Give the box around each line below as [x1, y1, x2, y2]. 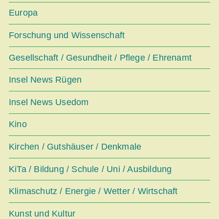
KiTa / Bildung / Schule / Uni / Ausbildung [9, 164, 172, 174]
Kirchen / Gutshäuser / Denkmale [9, 141, 142, 152]
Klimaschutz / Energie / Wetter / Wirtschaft [9, 186, 178, 197]
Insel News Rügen [9, 75, 82, 85]
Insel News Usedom [9, 97, 89, 107]
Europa [9, 8, 38, 18]
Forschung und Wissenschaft [9, 30, 125, 40]
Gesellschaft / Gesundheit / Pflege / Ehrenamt [9, 52, 192, 63]
